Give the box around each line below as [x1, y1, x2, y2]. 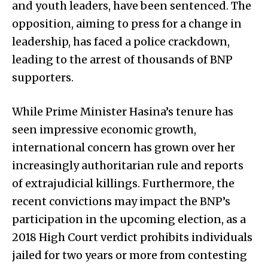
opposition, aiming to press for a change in [12, 16, 242, 31]
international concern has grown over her [12, 140, 235, 154]
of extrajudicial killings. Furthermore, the [12, 176, 234, 190]
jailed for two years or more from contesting [12, 248, 247, 262]
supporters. [12, 70, 74, 84]
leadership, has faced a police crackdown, [12, 34, 230, 48]
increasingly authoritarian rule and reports [12, 158, 243, 172]
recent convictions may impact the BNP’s [12, 194, 230, 208]
